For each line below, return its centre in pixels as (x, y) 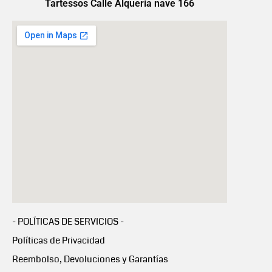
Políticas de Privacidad (59, 240)
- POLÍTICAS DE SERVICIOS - (68, 222)
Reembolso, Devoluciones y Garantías (90, 259)
